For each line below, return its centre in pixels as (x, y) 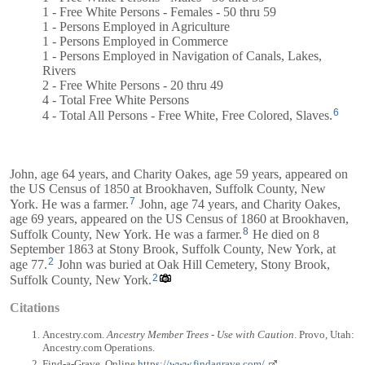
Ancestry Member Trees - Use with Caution (200, 335)
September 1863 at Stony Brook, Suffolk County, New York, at (173, 248)
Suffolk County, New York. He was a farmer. (126, 234)
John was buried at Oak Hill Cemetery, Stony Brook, (192, 264)
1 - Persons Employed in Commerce (135, 42)
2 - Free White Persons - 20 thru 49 (133, 86)
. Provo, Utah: (324, 335)
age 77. (29, 264)
